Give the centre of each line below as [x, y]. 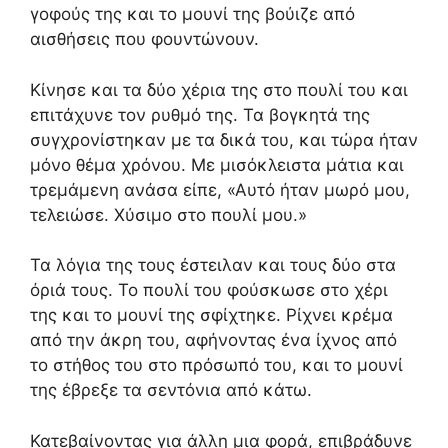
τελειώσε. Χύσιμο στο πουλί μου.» [168, 214]
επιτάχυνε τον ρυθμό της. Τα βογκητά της [200, 114]
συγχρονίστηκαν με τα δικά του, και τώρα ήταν [224, 139]
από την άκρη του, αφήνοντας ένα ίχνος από [213, 340]
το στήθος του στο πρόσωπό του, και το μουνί [216, 365]
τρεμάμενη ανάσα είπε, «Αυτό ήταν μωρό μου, [220, 189]
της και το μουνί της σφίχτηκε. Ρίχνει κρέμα [211, 315]
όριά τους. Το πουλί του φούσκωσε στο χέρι [209, 290]
